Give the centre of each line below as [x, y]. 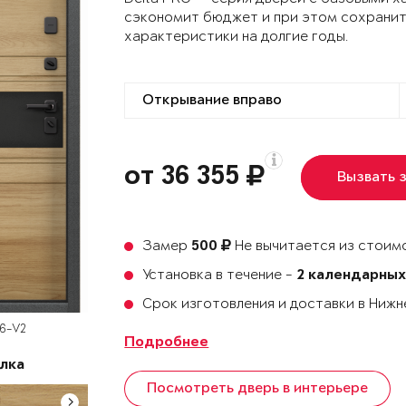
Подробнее [167, 343]
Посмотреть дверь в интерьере [258, 389]
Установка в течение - [220, 275]
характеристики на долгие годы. [237, 37]
